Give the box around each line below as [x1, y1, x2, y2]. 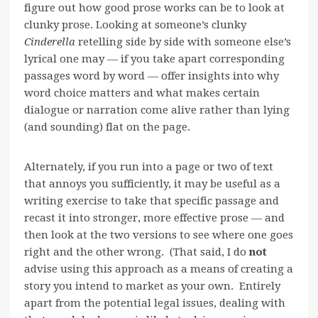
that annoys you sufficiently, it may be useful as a [24, 177, 280, 191]
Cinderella [24, 35, 75, 49]
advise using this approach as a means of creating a [24, 263, 293, 276]
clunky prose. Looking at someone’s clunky [24, 18, 246, 32]
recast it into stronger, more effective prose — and [24, 212, 285, 225]
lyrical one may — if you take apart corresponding [24, 53, 285, 66]
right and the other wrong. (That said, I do [24, 246, 249, 259]
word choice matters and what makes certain [24, 87, 260, 100]
